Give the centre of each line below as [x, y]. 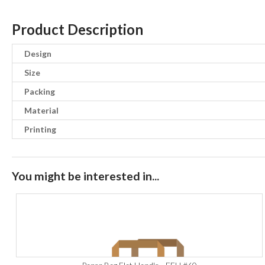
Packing [40, 92]
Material [41, 111]
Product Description [77, 30]
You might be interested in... [85, 176]
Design [38, 54]
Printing [40, 130]
